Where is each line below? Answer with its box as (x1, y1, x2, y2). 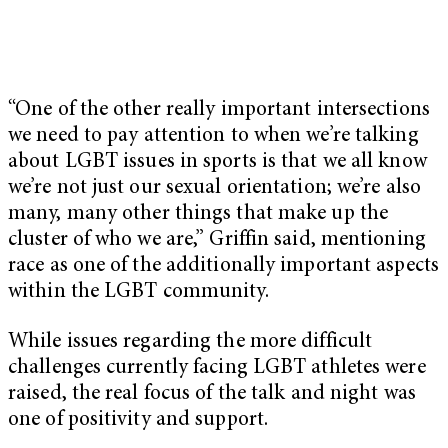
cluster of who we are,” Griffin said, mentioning (8, 230, 426, 252)
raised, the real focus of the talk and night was (8, 383, 416, 405)
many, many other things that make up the (8, 204, 389, 226)
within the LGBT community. (8, 282, 269, 304)
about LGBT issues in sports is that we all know (8, 152, 427, 174)
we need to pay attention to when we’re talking (8, 126, 419, 148)
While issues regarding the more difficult (8, 331, 373, 353)
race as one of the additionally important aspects (8, 256, 439, 278)
